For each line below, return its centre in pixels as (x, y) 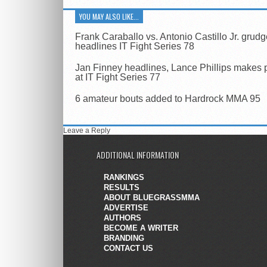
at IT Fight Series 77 (118, 77)
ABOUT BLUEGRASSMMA (152, 198)
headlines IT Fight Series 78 (135, 46)
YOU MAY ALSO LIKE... (109, 17)
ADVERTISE (126, 208)
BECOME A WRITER (141, 228)
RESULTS (122, 188)
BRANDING (124, 238)
